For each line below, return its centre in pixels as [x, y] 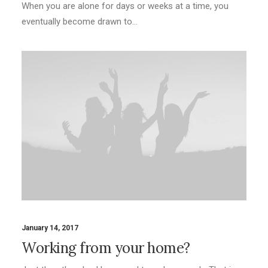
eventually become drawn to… [80, 21]
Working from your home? [106, 248]
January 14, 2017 [50, 228]
